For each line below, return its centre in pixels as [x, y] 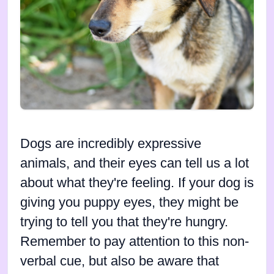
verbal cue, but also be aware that [120, 261]
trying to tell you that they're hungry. [124, 222]
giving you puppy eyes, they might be [129, 203]
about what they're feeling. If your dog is [137, 183]
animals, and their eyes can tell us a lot [135, 164]
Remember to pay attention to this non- [135, 242]
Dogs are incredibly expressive [111, 144]
